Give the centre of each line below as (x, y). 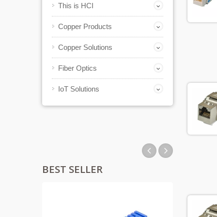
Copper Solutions (85, 47)
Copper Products (85, 26)
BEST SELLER (72, 169)
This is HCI (76, 6)
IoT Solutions (79, 89)
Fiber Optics (77, 68)
